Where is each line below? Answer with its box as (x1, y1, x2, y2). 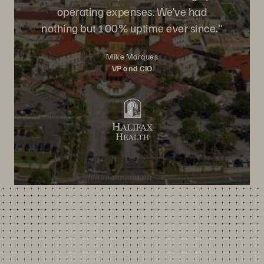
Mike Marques (106, 51, 158, 61)
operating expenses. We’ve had (57, 4, 207, 19)
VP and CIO (111, 63, 153, 73)
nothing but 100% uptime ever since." (41, 20, 223, 35)
